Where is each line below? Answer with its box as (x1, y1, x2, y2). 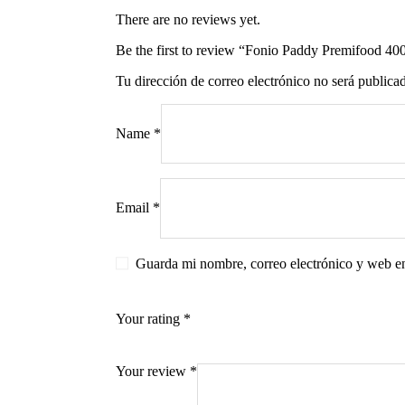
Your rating (115, 310, 184, 326)
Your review (115, 363, 190, 379)
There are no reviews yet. (115, 11, 260, 27)
